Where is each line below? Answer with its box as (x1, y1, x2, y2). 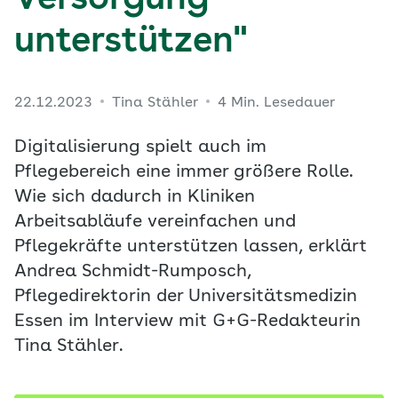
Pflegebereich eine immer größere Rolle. (14, 163, 354, 181)
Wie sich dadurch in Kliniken (14, 188, 255, 206)
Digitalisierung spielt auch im (14, 139, 267, 156)
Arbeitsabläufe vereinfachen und (14, 213, 296, 231)
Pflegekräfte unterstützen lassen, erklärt (14, 238, 367, 256)
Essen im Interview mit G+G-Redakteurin (14, 313, 361, 330)
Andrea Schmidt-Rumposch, (14, 263, 251, 281)
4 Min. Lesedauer (218, 96, 335, 110)
